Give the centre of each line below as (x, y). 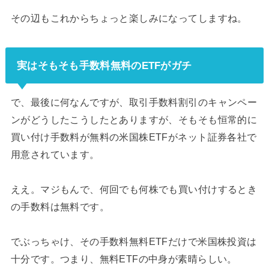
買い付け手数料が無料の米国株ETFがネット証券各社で (134, 137)
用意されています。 (55, 155)
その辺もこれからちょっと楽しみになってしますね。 (129, 18)
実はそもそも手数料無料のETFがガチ (104, 65)
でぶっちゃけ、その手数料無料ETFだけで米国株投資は (134, 242)
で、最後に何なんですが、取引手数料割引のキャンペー (134, 102)
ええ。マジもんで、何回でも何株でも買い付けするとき (134, 189)
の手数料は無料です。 (60, 207)
